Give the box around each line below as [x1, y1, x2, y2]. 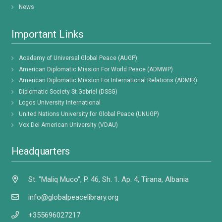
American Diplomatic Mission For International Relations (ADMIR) [18, 77, 197, 84]
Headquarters [11, 145, 70, 158]
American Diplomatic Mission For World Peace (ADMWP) [18, 65, 173, 73]
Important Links [11, 28, 84, 40]
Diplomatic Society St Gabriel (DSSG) [18, 88, 117, 95]
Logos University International [18, 99, 101, 107]
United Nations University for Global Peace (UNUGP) [18, 110, 159, 117]
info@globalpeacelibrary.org [28, 192, 118, 202]
